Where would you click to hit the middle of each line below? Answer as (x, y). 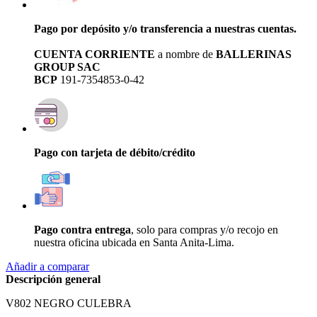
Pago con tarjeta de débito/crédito (115, 152)
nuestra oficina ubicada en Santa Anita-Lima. (134, 242)
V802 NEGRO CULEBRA (69, 303)
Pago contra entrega (82, 229)
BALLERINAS (254, 54)
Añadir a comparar (47, 266)
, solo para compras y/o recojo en (204, 229)
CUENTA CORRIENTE (94, 54)
